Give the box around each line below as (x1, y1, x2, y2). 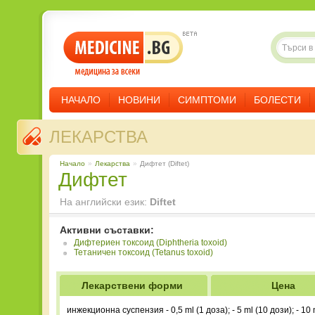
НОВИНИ (118, 94, 160, 105)
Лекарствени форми (81, 280, 183, 291)
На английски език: (60, 196, 150, 207)
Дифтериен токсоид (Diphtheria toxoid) (74, 238, 227, 247)
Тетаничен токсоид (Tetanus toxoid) (74, 247, 213, 257)
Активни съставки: (60, 224, 154, 236)
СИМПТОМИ (178, 94, 236, 105)
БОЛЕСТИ (254, 94, 301, 105)
